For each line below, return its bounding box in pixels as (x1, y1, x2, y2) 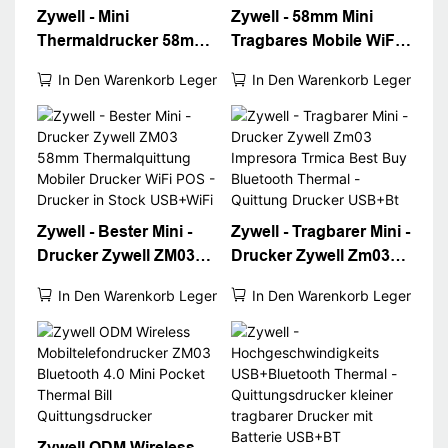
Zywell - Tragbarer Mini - (230, 223, 410, 241)
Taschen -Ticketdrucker (36, 127, 216, 145)
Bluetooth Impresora (36, 103, 193, 121)
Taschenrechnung (230, 151, 370, 169)
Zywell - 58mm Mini (230, 7, 373, 25)
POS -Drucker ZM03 (36, 79, 186, 97)
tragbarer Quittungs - (36, 55, 195, 73)
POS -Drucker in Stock (36, 319, 207, 337)
